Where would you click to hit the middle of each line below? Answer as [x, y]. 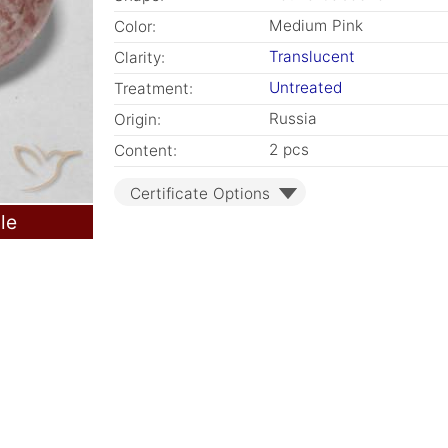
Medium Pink [316, 25]
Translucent [312, 56]
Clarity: [139, 57]
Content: [145, 150]
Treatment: [153, 88]
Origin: [137, 119]
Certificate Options [200, 193]
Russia [293, 118]
